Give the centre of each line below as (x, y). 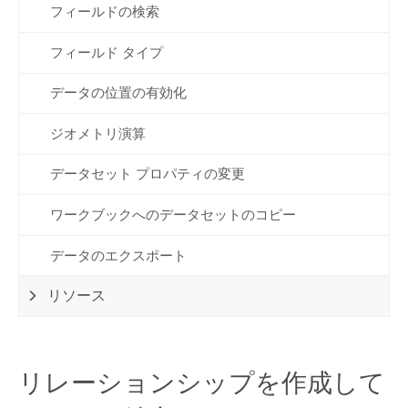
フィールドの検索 (104, 12)
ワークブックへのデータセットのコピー (173, 214)
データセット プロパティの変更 (147, 174)
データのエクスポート (118, 255)
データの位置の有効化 (118, 93)
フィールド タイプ (106, 52)
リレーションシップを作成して (201, 382)
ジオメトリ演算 (97, 133)
